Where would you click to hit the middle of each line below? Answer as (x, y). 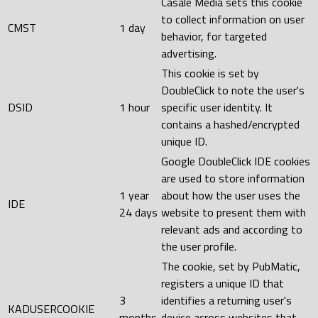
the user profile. (199, 246)
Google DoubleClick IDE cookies (236, 161)
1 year (134, 195)
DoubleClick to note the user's (233, 90)
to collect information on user (233, 19)
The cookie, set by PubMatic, (231, 266)
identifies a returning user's (226, 300)
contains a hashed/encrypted (230, 124)
